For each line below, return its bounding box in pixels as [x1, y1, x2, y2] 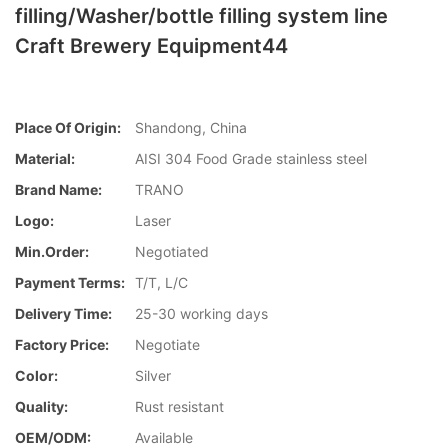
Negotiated [135, 243, 209, 261]
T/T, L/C [135, 274, 188, 292]
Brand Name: [15, 181, 102, 199]
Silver [135, 367, 171, 385]
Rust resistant [135, 398, 224, 416]
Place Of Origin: [15, 119, 121, 137]
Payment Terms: [15, 274, 125, 292]
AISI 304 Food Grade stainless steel [135, 150, 367, 168]
